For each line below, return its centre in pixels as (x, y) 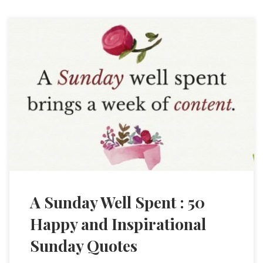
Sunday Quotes (83, 246)
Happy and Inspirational (118, 224)
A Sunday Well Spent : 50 (117, 202)
